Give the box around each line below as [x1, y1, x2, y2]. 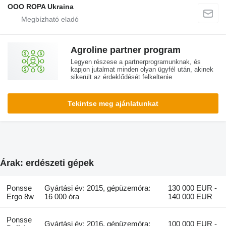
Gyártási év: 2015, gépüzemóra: [44, 184, 151, 193]
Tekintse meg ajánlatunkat [68, 99, 158, 107]
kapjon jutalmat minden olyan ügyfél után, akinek [71, 65, 213, 73]
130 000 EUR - [168, 184, 217, 193]
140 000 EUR [168, 192, 213, 201]
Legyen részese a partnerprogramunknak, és [71, 58, 201, 66]
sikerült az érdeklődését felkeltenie [71, 73, 172, 81]
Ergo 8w [6, 192, 34, 201]
